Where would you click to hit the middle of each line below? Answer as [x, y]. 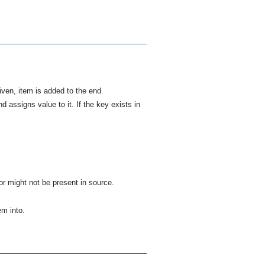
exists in [125, 105]
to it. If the [76, 105]
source [100, 183]
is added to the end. [68, 91]
